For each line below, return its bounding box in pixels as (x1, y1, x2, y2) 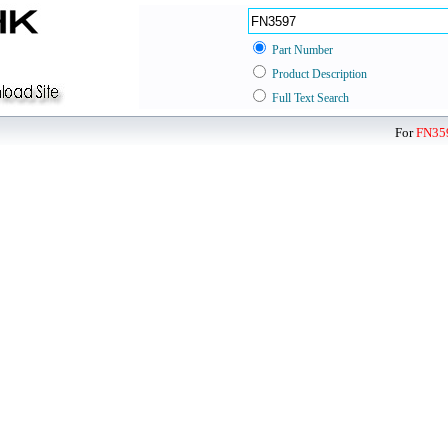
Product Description (272, 67, 367, 81)
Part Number (272, 43, 333, 57)
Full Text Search (272, 91, 349, 105)
